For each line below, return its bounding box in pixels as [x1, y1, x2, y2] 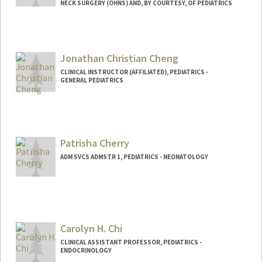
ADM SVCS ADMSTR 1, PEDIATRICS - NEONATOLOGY [60, 153, 208, 161]
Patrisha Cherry [60, 136, 129, 150]
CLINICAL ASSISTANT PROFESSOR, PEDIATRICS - [60, 238, 202, 247]
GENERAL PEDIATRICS [60, 75, 123, 84]
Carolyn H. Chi [60, 222, 122, 236]
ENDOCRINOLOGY [60, 246, 112, 255]
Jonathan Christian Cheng [60, 51, 178, 65]
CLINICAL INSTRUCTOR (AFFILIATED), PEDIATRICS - [60, 67, 208, 76]
